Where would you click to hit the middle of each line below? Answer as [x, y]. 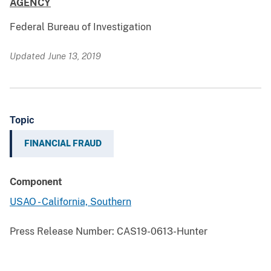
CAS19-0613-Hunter [161, 232]
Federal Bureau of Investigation [80, 27]
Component [36, 182]
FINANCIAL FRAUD [63, 144]
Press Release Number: [62, 232]
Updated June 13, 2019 [55, 56]
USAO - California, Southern [70, 202]
